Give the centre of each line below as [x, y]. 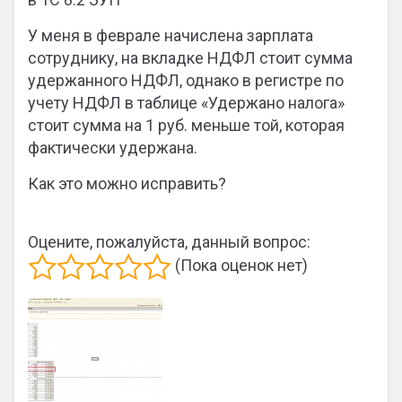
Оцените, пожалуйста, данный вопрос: [169, 242]
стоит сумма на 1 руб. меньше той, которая [186, 125]
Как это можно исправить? [127, 184]
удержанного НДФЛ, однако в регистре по [186, 80]
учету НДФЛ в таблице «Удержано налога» [186, 103]
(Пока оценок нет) [240, 265]
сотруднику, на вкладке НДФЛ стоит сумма [190, 58]
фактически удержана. [113, 148]
